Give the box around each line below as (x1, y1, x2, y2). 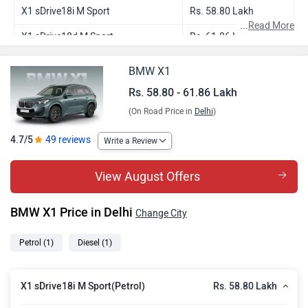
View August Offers (94, 168, 200, 184)
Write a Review (104, 135, 157, 146)
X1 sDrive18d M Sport (21, 31, 113, 43)
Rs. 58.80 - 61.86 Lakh (128, 86, 237, 99)
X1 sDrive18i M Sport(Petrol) (21, 280, 145, 293)
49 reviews (45, 134, 91, 146)
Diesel (78, 237, 102, 247)
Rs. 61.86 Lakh (190, 31, 254, 43)
